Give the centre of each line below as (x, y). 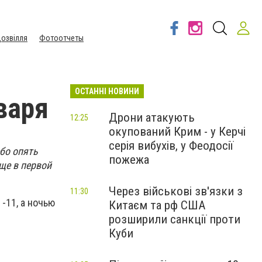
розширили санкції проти (175, 219)
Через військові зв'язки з (176, 191)
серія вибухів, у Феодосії (171, 146)
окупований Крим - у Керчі (177, 132)
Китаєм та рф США (157, 205)
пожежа (129, 160)
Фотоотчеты (61, 38)
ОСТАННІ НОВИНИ (107, 91)
